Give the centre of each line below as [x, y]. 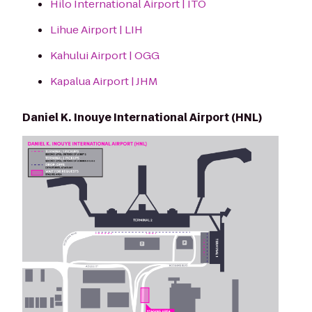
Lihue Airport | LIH [96, 29]
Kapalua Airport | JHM [104, 81]
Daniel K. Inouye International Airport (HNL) [142, 117]
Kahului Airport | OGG [105, 55]
